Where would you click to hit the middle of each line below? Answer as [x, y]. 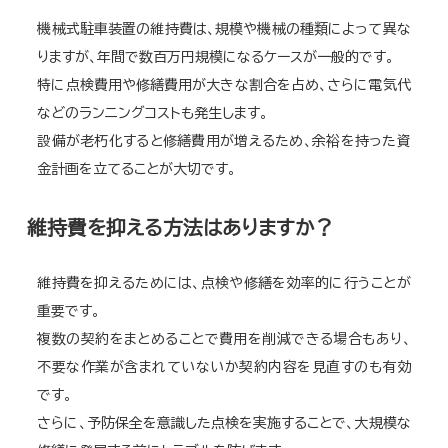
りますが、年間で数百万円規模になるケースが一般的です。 [216, 57]
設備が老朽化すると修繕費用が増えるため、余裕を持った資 [224, 141]
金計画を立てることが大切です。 [137, 169]
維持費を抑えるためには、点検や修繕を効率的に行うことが [224, 283]
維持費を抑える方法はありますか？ [181, 227]
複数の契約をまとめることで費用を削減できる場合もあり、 [224, 339]
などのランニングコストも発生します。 [153, 113]
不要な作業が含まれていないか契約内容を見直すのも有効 [224, 367]
